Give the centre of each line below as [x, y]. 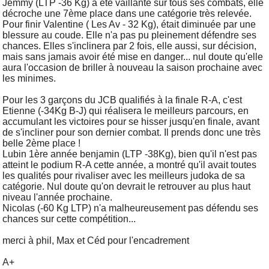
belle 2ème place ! [41, 143]
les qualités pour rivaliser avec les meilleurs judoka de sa [124, 175]
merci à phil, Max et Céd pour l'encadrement [96, 240]
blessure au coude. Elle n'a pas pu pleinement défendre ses [129, 35]
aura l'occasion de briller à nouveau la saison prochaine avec [132, 67]
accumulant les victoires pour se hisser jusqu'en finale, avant [131, 121]
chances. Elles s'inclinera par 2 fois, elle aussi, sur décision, [129, 46]
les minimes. [29, 78]
